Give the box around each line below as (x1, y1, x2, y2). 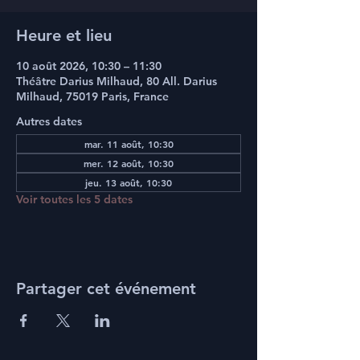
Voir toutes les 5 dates (16, 192, 133, 207)
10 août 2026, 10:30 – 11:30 (16, 59, 162, 73)
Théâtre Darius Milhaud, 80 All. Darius (16, 74, 217, 88)
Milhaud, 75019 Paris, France (16, 89, 169, 104)
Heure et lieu (16, 26, 112, 45)
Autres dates (16, 114, 82, 129)
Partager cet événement (16, 279, 196, 298)
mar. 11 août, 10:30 (84, 137, 174, 150)
